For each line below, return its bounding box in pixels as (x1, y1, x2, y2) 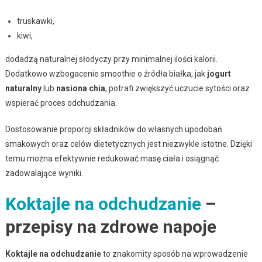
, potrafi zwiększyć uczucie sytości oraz (105, 83, 250, 93)
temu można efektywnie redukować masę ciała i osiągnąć (5, 153, 219, 163)
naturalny (5, 83, 42, 93)
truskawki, (16, 16, 54, 26)
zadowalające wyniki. (5, 168, 83, 178)
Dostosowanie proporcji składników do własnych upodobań (5, 124, 222, 134)
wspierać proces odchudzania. (5, 98, 117, 108)
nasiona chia (56, 83, 105, 93)
